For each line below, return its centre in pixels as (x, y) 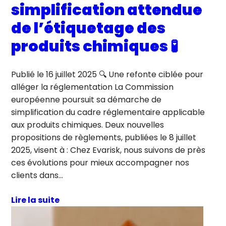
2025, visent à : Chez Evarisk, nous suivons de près (108, 150)
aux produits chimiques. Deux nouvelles (88, 125)
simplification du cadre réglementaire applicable (108, 112)
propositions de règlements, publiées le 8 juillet (104, 137)
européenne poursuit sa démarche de (87, 99)
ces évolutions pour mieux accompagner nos (100, 162)
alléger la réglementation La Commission (93, 87)
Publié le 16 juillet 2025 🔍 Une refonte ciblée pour (107, 74)
